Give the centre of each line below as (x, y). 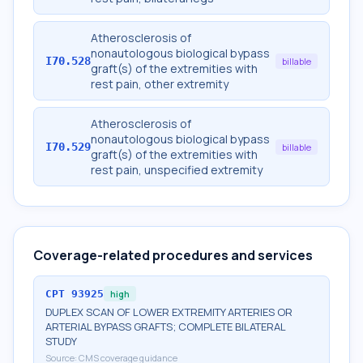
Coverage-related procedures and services (173, 255)
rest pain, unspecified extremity (177, 170)
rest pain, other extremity (160, 84)
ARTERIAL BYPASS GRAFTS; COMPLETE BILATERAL (165, 327)
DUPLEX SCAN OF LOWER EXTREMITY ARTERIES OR (169, 312)
